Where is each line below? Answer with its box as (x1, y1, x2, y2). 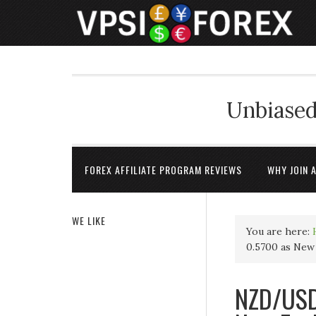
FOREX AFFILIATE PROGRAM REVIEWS (85, 162, 242, 177)
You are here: (246, 225, 312, 238)
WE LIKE (72, 213, 106, 228)
